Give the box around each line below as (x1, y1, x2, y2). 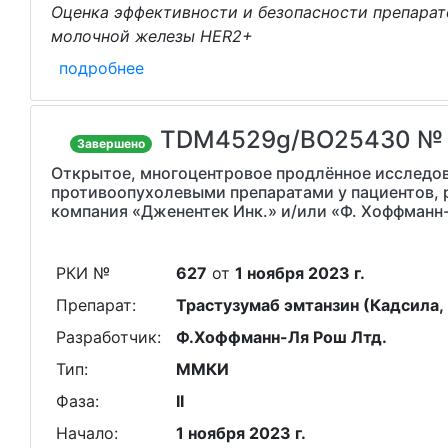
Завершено (77, 136, 146, 151)
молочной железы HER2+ (51, 26, 253, 46)
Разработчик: (55, 327, 161, 347)
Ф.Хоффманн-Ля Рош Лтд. (175, 327, 387, 347)
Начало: (55, 423, 118, 443)
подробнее (59, 58, 144, 78)
